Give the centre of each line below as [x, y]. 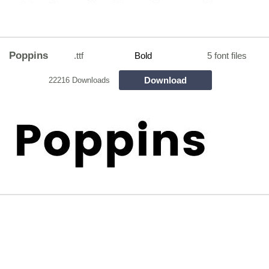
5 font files [227, 56]
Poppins [28, 55]
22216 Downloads [79, 80]
